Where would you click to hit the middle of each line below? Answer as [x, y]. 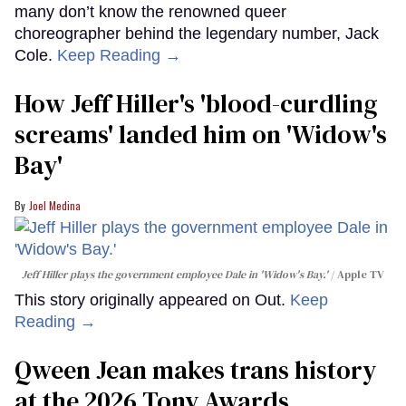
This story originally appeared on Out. [152, 300]
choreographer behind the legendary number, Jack [197, 34]
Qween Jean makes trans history [195, 370]
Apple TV [361, 275]
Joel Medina [55, 206]
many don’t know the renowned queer [150, 12]
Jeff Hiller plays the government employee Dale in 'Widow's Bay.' [175, 275]
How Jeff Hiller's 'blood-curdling [196, 104]
